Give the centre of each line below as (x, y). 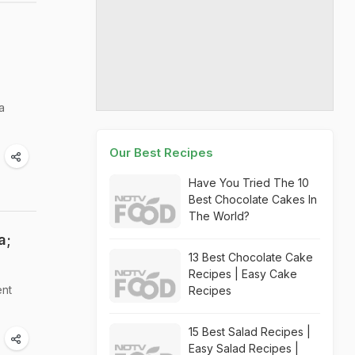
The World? (219, 216)
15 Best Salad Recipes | (250, 332)
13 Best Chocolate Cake (251, 257)
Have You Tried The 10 (249, 183)
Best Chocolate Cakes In (253, 199)
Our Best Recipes (161, 153)
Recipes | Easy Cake (243, 274)
